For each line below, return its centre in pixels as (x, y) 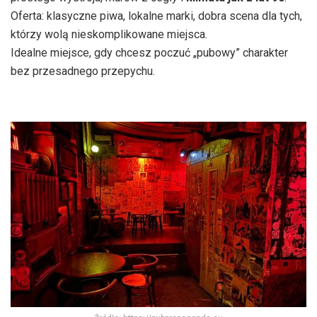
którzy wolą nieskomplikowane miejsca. (109, 35)
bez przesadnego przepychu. (83, 71)
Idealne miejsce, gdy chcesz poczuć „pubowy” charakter (149, 53)
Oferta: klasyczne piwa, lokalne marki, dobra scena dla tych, (156, 16)
